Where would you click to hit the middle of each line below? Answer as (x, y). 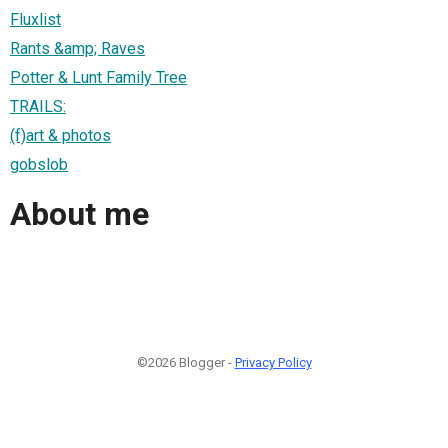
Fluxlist (35, 19)
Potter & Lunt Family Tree (98, 77)
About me (79, 214)
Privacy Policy (273, 362)
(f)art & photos (60, 135)
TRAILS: (38, 106)
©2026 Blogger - (185, 362)
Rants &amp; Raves (77, 48)
